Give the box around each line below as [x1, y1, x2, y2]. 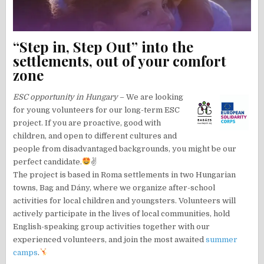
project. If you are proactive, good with [13, 118, 161, 127]
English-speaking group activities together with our [13, 222, 210, 231]
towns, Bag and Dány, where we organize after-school [13, 183, 216, 192]
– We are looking [118, 92, 184, 101]
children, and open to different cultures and [13, 131, 177, 140]
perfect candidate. [13, 157, 82, 166]
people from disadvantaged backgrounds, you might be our [13, 144, 237, 153]
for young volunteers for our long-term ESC [13, 105, 180, 114]
